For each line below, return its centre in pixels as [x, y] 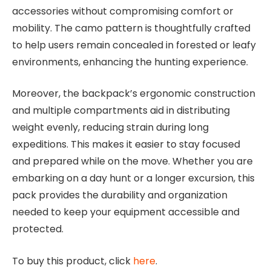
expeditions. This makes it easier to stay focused [126, 145]
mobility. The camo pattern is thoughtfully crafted [131, 28]
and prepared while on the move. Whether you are [132, 162]
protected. [38, 229]
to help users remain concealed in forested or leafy [134, 45]
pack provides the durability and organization [120, 195]
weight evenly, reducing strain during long [110, 128]
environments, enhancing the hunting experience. [130, 62]
